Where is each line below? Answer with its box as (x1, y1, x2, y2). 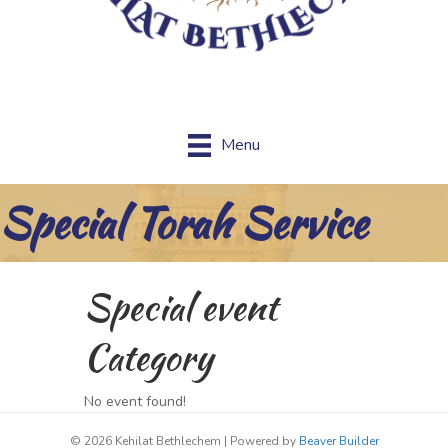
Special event (84, 280, 277, 333)
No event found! (84, 391, 186, 411)
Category (84, 330, 213, 383)
